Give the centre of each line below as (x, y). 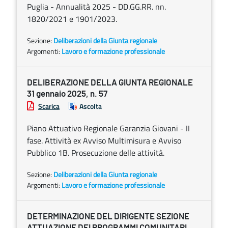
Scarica (49, 106)
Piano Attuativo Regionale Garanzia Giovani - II (108, 128)
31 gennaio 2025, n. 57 (67, 94)
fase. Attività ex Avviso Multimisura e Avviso (104, 140)
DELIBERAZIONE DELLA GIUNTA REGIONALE (110, 83)
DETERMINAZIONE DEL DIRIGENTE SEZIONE (108, 217)
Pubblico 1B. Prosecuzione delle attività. (96, 153)
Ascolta (91, 106)
